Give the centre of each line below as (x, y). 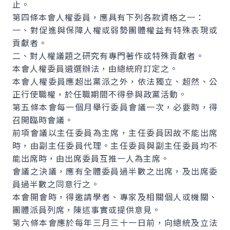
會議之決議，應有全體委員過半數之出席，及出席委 (115, 171)
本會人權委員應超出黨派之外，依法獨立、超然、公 (115, 81)
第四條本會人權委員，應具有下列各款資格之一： (108, 17)
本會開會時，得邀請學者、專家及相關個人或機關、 (115, 197)
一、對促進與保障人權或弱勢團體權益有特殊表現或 (115, 30)
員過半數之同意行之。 (56, 184)
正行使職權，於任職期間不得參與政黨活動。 (100, 94)
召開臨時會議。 (43, 120)
